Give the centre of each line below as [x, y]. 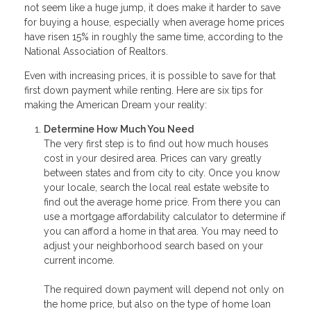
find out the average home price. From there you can [162, 202]
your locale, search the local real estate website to [157, 187]
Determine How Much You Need [119, 129]
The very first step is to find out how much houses [156, 143]
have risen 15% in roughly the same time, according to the [153, 36]
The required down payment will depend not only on [164, 289]
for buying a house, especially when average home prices [154, 22]
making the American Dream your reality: [116, 104]
